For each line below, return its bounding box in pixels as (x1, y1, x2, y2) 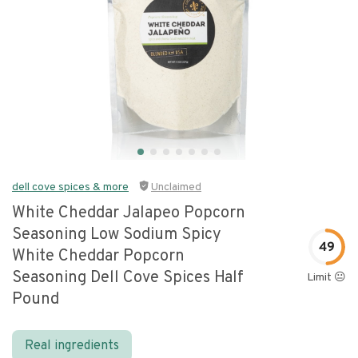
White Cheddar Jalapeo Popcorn (12, 203, 245, 224)
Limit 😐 (307, 270, 346, 284)
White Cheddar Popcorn (12, 246, 185, 267)
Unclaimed (151, 181, 201, 194)
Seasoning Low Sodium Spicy (12, 225, 221, 245)
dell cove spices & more (12, 181, 129, 194)
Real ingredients (25, 338, 119, 354)
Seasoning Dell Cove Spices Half (12, 268, 244, 288)
